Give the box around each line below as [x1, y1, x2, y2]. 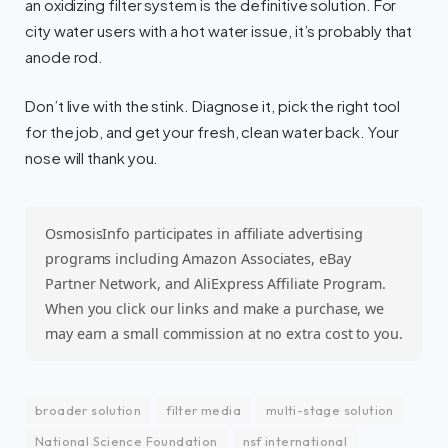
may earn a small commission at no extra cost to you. [45, 324, 403, 344]
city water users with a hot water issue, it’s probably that [25, 22, 413, 41]
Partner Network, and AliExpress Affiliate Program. [45, 274, 387, 294]
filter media [166, 402, 241, 419]
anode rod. [25, 48, 104, 67]
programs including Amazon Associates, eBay [45, 249, 351, 269]
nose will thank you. [25, 149, 159, 168]
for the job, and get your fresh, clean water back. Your [25, 123, 399, 142]
